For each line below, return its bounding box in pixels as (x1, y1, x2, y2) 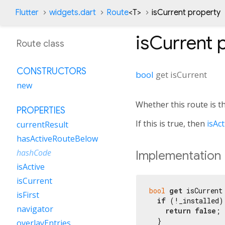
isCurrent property (152, 8, 220, 18)
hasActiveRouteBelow (17, 133, 98, 144)
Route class (17, 38, 64, 49)
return (165, 205, 191, 215)
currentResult (17, 119, 68, 130)
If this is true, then (136, 118, 207, 129)
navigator (17, 203, 53, 214)
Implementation (136, 148, 221, 163)
